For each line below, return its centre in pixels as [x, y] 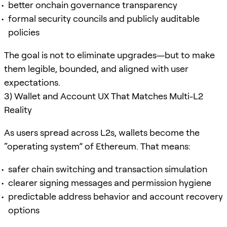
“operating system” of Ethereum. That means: [97, 146]
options [24, 210]
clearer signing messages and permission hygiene [110, 182]
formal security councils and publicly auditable [104, 18]
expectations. [32, 82]
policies [24, 32]
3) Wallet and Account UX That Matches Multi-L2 [104, 96]
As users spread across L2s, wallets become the [102, 132]
